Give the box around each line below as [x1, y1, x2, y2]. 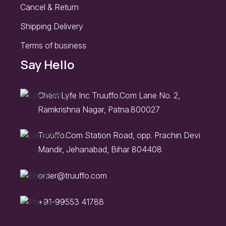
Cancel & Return [20, 2, 79, 12]
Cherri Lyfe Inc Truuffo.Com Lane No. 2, [38, 90, 180, 100]
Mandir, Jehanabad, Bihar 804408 [38, 144, 162, 155]
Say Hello [20, 55, 75, 73]
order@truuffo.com [38, 171, 107, 181]
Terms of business [20, 40, 86, 50]
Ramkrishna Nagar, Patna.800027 [38, 104, 160, 115]
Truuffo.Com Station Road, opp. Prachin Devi [38, 130, 200, 141]
